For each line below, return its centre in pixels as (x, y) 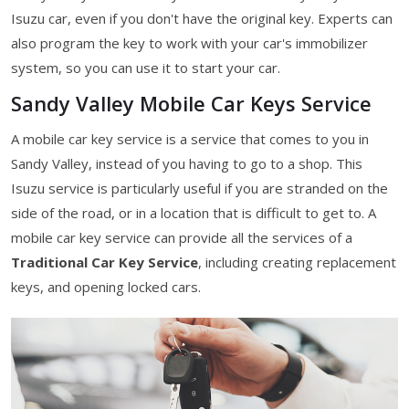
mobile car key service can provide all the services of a (182, 237)
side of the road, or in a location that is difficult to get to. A (194, 212)
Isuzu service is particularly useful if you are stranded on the (199, 188)
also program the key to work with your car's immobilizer (189, 42)
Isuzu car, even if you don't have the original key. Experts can (202, 18)
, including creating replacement (297, 262)
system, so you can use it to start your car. (146, 67)
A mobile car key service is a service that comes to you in (190, 138)
